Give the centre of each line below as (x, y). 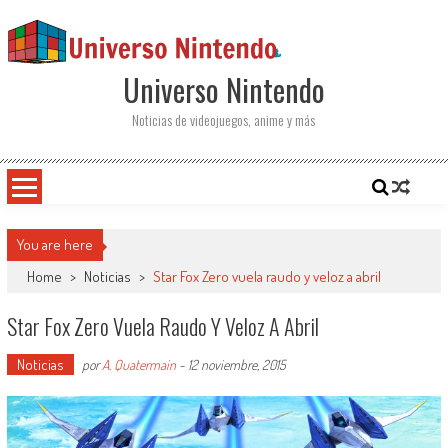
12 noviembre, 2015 (236, 364)
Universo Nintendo (223, 89)
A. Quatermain (138, 364)
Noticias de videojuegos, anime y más (224, 119)
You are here (54, 244)
